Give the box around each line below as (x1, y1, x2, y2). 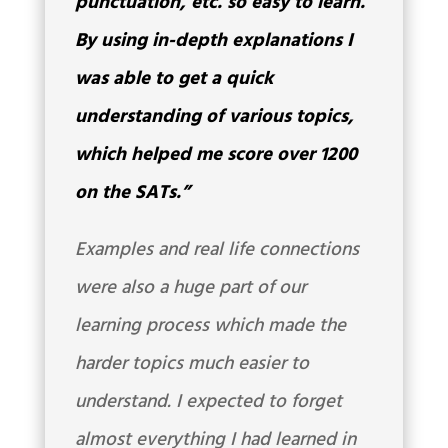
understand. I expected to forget (74, 387, 342, 418)
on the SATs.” (74, 178, 190, 209)
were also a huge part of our (74, 273, 306, 304)
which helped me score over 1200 (74, 140, 357, 171)
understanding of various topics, (74, 102, 354, 133)
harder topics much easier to (74, 349, 309, 380)
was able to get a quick (74, 64, 273, 95)
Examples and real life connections (74, 235, 359, 266)
